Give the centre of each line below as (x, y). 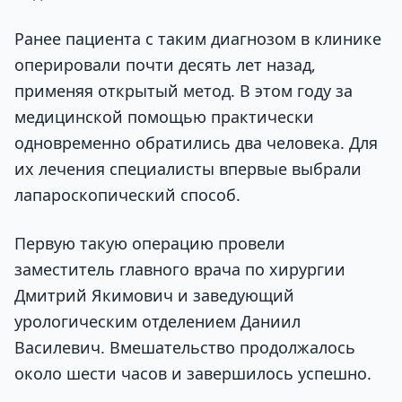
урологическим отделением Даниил (157, 321)
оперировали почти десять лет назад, (165, 65)
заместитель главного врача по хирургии (180, 269)
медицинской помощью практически (164, 117)
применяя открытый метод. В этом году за (184, 91)
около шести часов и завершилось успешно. (195, 373)
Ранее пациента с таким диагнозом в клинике (198, 39)
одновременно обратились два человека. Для (196, 143)
